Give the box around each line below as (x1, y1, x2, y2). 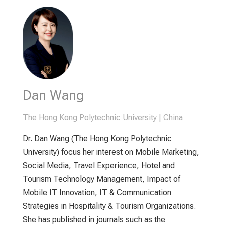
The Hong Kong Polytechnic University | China (22, 113, 183, 123)
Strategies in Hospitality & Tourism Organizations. (22, 201, 196, 211)
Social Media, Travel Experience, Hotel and (22, 161, 175, 171)
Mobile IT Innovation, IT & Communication (22, 188, 171, 198)
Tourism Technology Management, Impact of (22, 174, 180, 184)
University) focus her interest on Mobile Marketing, (22, 147, 199, 157)
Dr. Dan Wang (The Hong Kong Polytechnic (22, 134, 172, 144)
